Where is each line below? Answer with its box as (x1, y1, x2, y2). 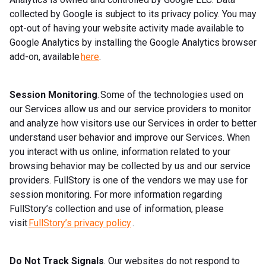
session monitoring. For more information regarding (9, 188, 222, 200)
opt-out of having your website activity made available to (9, 22, 244, 34)
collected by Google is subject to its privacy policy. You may (9, 8, 256, 20)
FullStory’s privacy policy (28, 217, 131, 229)
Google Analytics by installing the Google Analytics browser (9, 36, 256, 48)
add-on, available (9, 50, 81, 62)
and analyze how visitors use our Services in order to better (9, 117, 256, 129)
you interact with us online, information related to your (9, 145, 230, 157)
